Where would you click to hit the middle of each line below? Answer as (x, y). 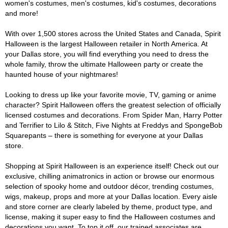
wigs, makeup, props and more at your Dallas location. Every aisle (111, 196)
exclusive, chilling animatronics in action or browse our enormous (110, 176)
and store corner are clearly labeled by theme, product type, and (109, 207)
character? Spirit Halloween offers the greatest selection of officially (113, 105)
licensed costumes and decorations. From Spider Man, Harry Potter (114, 115)
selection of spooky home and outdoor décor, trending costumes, (109, 186)
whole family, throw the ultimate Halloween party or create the (104, 64)
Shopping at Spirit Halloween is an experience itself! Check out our (112, 166)
